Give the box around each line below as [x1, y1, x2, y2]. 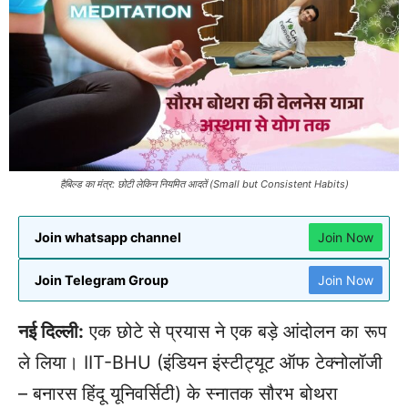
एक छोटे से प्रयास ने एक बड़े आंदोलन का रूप [84, 321, 387, 343]
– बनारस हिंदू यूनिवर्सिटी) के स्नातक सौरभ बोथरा [18, 382, 338, 405]
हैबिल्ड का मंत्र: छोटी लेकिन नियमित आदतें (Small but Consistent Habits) [59, 178, 349, 191]
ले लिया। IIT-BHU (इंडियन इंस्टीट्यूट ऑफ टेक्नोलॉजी [18, 352, 382, 374]
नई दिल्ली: [18, 321, 84, 343]
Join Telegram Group [35, 272, 168, 289]
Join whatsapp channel [35, 229, 181, 246]
